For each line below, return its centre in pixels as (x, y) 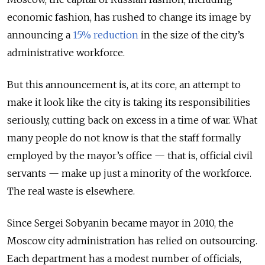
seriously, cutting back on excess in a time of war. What (132, 120)
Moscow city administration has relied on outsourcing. (132, 241)
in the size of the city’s (191, 35)
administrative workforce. (66, 53)
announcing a (40, 35)
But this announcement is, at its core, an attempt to (124, 85)
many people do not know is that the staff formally (124, 138)
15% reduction (106, 35)
